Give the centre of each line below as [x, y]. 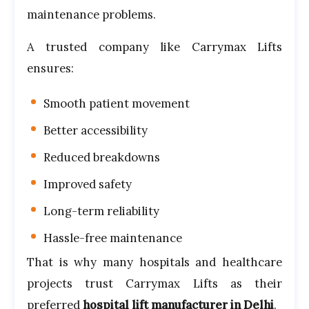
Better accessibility [96, 130]
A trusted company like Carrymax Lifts [154, 47]
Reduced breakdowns [102, 157]
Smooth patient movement [117, 103]
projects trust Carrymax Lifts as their [154, 283]
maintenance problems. [91, 14]
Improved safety [88, 184]
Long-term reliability [101, 211]
